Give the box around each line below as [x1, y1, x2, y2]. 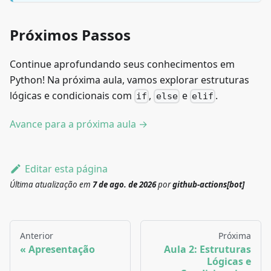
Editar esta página [24, 162, 108, 176]
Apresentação [28, 243, 95, 256]
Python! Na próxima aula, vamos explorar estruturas [10, 73, 249, 87]
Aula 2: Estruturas [164, 243, 251, 256]
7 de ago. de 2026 [93, 179, 156, 191]
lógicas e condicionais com [10, 89, 134, 103]
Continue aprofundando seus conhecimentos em [10, 57, 235, 71]
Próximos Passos [10, 25, 131, 45]
